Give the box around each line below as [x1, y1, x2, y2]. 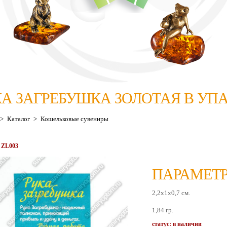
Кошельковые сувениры [41, 115, 108, 123]
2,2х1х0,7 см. [152, 189, 190, 197]
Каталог [7, 115, 30, 123]
